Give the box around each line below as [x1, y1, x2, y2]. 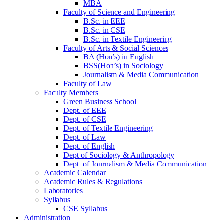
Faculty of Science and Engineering [63, 7, 175, 16]
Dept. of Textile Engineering [63, 123, 153, 132]
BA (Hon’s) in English [83, 52, 154, 61]
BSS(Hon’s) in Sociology [83, 61, 163, 70]
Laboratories [44, 186, 83, 195]
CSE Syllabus [63, 204, 107, 213]
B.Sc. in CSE [83, 25, 125, 34]
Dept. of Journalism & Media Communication [63, 159, 207, 168]
